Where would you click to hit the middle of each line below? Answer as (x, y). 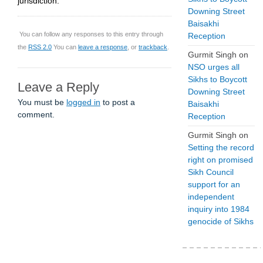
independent (211, 197)
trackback (153, 47)
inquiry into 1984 (219, 209)
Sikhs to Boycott (218, 79)
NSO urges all (214, 67)
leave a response (103, 47)
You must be (42, 102)
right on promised (220, 160)
